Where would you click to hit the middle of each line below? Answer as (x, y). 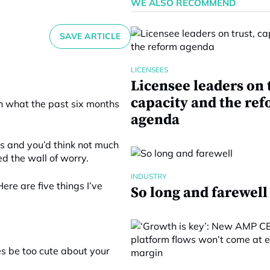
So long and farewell (199, 193)
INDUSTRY (148, 176)
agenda (155, 120)
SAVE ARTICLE (90, 36)
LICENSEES (149, 70)
